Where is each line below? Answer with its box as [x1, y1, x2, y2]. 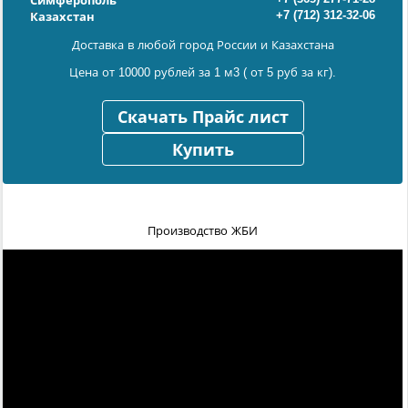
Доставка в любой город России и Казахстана [71, 37, 334, 52]
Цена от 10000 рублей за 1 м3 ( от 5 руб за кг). [69, 65, 336, 79]
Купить [171, 140, 234, 159]
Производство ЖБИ [148, 223, 258, 238]
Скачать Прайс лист [117, 107, 289, 127]
